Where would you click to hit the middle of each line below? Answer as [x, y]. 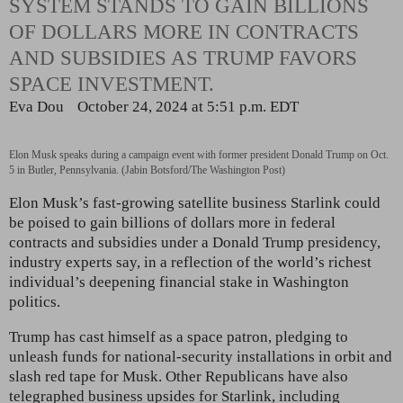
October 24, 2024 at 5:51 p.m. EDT [188, 106]
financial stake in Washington [254, 282]
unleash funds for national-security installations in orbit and [201, 356]
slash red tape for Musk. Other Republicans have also [179, 376]
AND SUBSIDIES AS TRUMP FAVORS [183, 58]
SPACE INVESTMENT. [112, 84]
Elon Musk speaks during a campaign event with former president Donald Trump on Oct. [199, 154]
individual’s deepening [82, 282]
